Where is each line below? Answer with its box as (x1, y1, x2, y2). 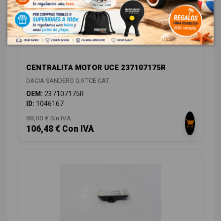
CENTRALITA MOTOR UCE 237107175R (26, 63, 166, 72)
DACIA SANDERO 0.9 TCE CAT (26, 76, 109, 84)
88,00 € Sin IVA (26, 113, 71, 122)
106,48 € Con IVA (26, 123, 94, 134)
